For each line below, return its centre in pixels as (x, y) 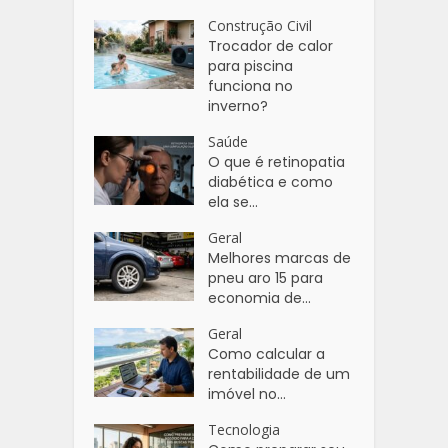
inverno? (238, 105)
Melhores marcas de (280, 257)
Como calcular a (267, 353)
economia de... (260, 297)
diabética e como (271, 181)
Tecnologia (244, 429)
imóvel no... (247, 393)
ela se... (233, 201)
